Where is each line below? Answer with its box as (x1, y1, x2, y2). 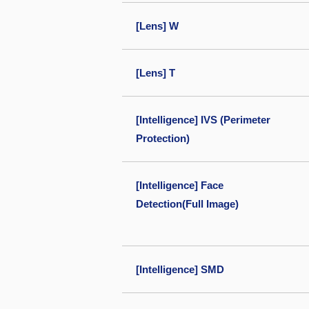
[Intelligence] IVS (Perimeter (136, 114, 270, 126)
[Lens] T (136, 67, 175, 79)
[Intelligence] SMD (136, 263, 224, 275)
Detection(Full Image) (136, 198, 239, 210)
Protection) (136, 132, 190, 144)
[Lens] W (136, 20, 179, 32)
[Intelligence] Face (136, 179, 223, 191)
